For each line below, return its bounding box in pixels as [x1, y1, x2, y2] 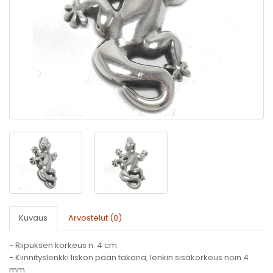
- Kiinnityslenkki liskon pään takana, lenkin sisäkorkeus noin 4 [9, 252, 249, 263]
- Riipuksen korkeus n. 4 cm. [9, 239, 119, 251]
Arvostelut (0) [68, 212, 122, 224]
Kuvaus [19, 212, 48, 224]
